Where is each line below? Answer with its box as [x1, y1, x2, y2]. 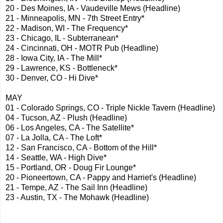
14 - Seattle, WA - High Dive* [5, 153, 107, 162]
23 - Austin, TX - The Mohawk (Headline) [5, 193, 149, 202]
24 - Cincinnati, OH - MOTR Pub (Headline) [5, 43, 158, 52]
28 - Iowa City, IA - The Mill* [5, 53, 102, 62]
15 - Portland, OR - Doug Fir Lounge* [5, 163, 136, 172]
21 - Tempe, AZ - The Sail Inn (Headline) [5, 183, 147, 192]
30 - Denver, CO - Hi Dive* [5, 73, 98, 82]
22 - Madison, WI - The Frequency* [5, 23, 128, 32]
